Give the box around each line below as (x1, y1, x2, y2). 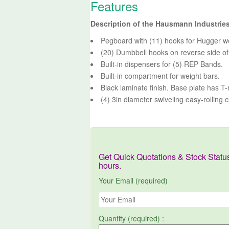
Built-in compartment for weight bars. (101, 70, 220, 81)
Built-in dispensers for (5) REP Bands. (101, 58, 223, 69)
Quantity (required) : (99, 213, 165, 223)
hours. (99, 159, 122, 171)
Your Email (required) (99, 175, 168, 186)
